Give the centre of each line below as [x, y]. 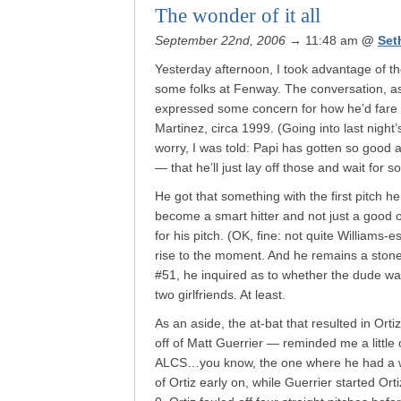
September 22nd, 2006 [220, 40]
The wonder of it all [238, 16]
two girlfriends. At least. [220, 294]
